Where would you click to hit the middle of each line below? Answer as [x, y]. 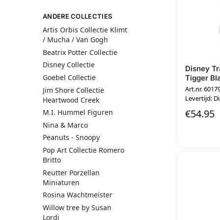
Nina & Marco [65, 125]
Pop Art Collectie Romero [83, 150]
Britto [52, 160]
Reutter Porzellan [71, 172]
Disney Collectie [69, 65]
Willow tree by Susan [77, 207]
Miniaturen [61, 182]
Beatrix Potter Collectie [80, 52]
